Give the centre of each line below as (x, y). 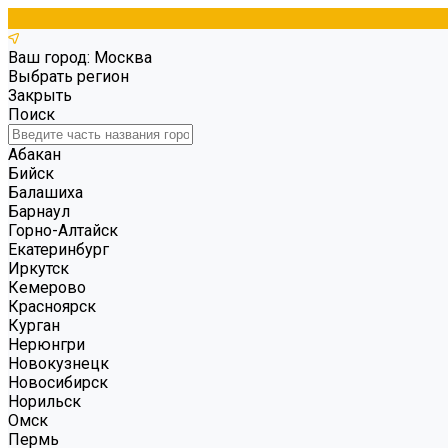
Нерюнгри (46, 344)
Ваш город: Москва (80, 57)
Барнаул (39, 211)
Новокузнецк (58, 363)
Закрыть (40, 95)
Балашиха (45, 192)
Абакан (34, 154)
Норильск (44, 401)
